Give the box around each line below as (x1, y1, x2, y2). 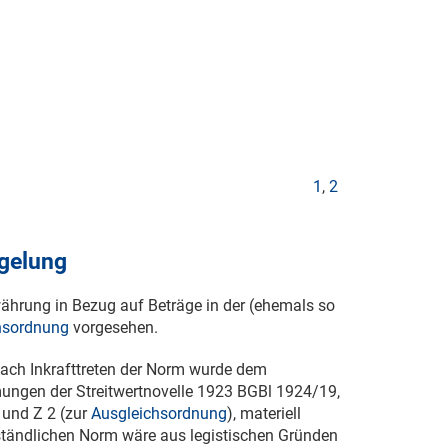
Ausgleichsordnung (91, 404, 227, 424)
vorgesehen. (69, 318, 158, 338)
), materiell (227, 404, 301, 424)
